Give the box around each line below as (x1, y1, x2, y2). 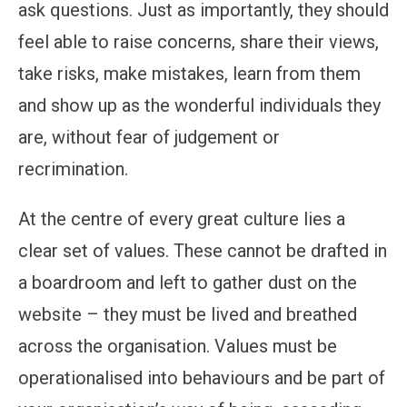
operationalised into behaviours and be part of (18, 366, 385, 389)
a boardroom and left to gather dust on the (18, 271, 357, 293)
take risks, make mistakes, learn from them (18, 62, 361, 84)
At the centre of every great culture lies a (18, 207, 345, 230)
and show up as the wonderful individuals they (18, 94, 381, 116)
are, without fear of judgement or (18, 125, 280, 148)
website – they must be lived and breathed (18, 303, 357, 325)
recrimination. (18, 157, 128, 180)
